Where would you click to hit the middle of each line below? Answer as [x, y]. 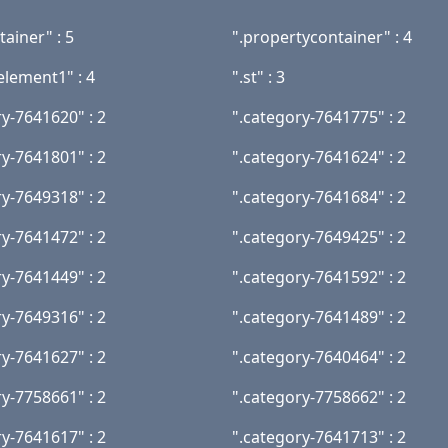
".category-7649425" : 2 [319, 237]
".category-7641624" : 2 [319, 157]
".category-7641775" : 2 [319, 117]
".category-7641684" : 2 [319, 197]
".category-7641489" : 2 [319, 317]
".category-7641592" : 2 [319, 277]
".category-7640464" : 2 [319, 357]
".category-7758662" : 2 [319, 397]
